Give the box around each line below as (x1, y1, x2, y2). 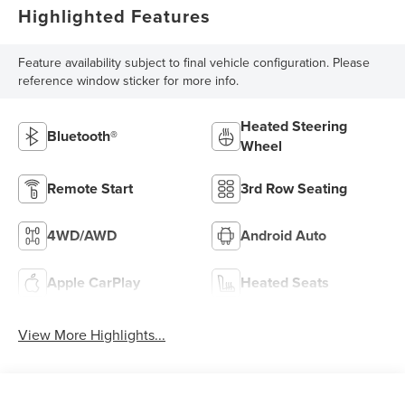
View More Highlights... (18, 324, 166, 344)
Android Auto (240, 224, 326, 246)
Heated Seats (240, 271, 329, 293)
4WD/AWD (47, 224, 118, 246)
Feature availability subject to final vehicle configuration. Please (18, 52, 371, 71)
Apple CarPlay (47, 271, 141, 293)
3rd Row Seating (240, 177, 347, 199)
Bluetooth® (47, 125, 118, 146)
